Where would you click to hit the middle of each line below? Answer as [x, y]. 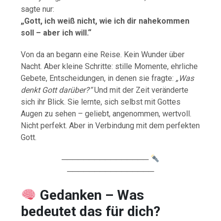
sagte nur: [38, 9]
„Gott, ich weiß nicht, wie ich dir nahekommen [105, 21]
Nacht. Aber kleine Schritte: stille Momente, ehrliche [110, 66]
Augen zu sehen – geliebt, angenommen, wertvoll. [106, 113]
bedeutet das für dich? [91, 211]
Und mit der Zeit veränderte [141, 90]
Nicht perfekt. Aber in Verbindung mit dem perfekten [110, 125]
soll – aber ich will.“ [56, 33]
